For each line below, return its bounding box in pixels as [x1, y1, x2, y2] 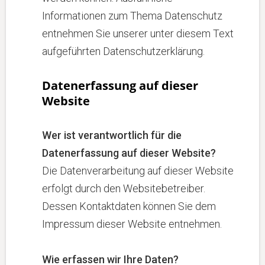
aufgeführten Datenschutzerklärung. [42, 45, 205, 57]
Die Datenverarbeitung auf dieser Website [42, 164, 234, 177]
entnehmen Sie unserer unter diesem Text [42, 27, 234, 40]
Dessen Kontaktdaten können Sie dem [42, 200, 216, 212]
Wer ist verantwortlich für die [42, 129, 182, 141]
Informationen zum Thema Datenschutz [42, 9, 222, 22]
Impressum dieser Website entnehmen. [42, 218, 222, 230]
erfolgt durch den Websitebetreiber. [42, 182, 205, 195]
